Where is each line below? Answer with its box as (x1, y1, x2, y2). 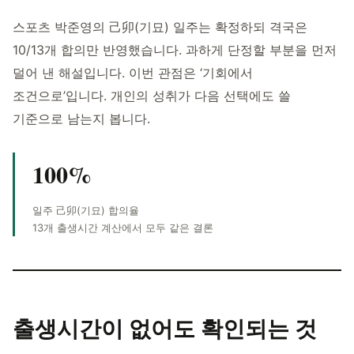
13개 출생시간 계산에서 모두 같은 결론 (32, 221, 213, 234)
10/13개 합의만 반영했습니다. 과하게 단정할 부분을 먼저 (13, 42, 337, 58)
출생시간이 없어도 (13, 312, 195, 345)
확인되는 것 (201, 312, 317, 345)
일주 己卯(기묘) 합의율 (32, 204, 139, 217)
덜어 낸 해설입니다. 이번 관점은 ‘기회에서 (13, 65, 253, 81)
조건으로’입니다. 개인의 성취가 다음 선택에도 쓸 (13, 88, 291, 104)
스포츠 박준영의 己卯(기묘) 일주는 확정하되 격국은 (13, 19, 307, 35)
